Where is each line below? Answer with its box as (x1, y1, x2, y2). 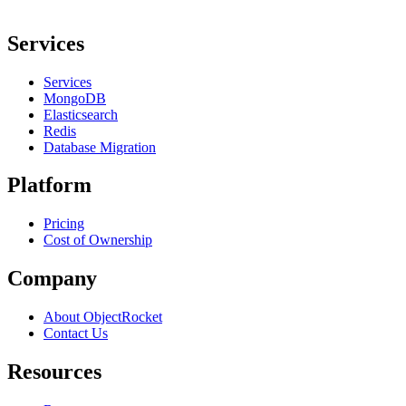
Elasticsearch (43, 106, 118, 122)
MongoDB (43, 90, 106, 106)
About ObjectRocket (43, 309, 162, 325)
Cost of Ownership (43, 232, 152, 248)
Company (7, 266, 97, 291)
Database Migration (43, 139, 156, 155)
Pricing (43, 216, 84, 232)
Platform (7, 173, 92, 198)
